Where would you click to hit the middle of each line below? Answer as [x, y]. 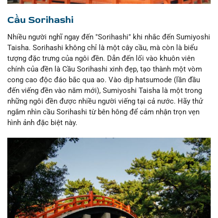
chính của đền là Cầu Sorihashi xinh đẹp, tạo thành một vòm [105, 69]
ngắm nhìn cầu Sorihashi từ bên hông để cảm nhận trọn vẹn [103, 112]
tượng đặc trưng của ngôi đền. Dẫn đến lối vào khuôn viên [101, 59]
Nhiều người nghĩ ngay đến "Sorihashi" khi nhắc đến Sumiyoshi [109, 37]
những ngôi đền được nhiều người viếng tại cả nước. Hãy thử [105, 101]
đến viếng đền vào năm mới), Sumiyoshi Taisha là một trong [105, 91]
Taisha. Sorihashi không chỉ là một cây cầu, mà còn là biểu [102, 48]
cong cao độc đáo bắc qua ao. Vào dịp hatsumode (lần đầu [104, 80]
